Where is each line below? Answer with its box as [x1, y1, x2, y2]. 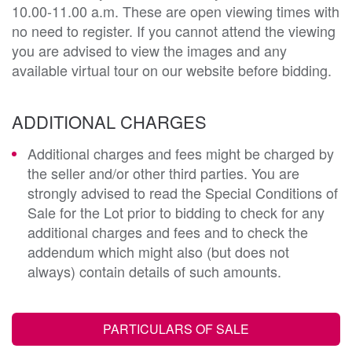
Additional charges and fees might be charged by [27, 142, 334, 163]
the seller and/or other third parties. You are [27, 162, 299, 183]
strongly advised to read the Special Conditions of [27, 181, 338, 203]
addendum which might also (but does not [27, 240, 289, 262]
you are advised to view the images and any [12, 39, 287, 60]
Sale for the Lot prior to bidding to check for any [27, 201, 324, 222]
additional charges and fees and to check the [27, 221, 308, 242]
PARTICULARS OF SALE [103, 319, 249, 338]
